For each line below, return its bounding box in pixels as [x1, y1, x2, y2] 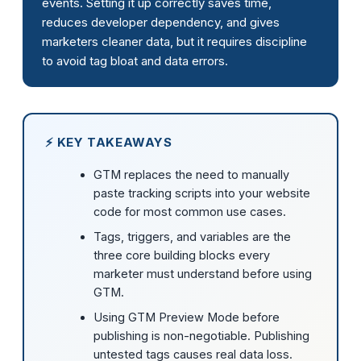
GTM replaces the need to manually [93, 168, 289, 182]
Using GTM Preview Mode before [93, 310, 280, 325]
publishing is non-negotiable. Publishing [93, 329, 309, 343]
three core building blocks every [93, 248, 270, 263]
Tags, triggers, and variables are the [93, 230, 291, 244]
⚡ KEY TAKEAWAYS [44, 135, 172, 151]
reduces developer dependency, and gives [42, 14, 280, 30]
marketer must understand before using [93, 267, 312, 281]
